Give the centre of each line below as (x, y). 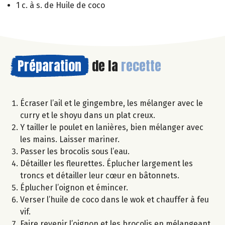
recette (141, 66)
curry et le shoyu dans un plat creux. (88, 115)
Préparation (49, 66)
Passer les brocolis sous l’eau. (75, 151)
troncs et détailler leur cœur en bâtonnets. (100, 175)
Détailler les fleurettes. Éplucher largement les (106, 163)
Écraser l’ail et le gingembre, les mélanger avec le (111, 103)
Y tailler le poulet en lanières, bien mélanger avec (112, 127)
